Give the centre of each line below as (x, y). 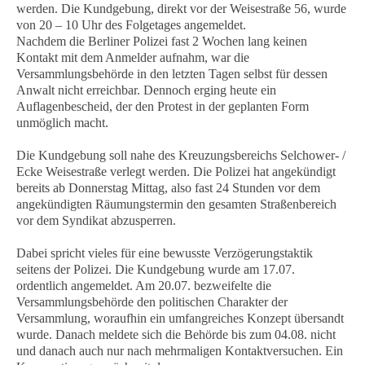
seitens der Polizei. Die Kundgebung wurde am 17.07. (156, 269)
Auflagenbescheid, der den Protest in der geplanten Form (163, 106)
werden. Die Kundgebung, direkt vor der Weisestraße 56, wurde (181, 9)
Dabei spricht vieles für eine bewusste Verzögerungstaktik (165, 253)
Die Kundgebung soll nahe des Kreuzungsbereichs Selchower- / (181, 155)
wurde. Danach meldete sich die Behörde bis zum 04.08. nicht (176, 334)
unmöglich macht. (62, 123)
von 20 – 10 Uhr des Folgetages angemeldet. (131, 25)
